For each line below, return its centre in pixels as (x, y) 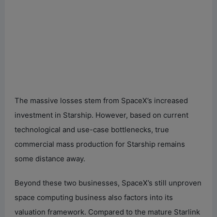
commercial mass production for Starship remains (100, 144)
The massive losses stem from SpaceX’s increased (101, 100)
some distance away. (50, 158)
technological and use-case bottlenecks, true (92, 129)
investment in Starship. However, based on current (101, 115)
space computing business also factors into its (94, 197)
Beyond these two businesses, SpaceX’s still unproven (108, 183)
